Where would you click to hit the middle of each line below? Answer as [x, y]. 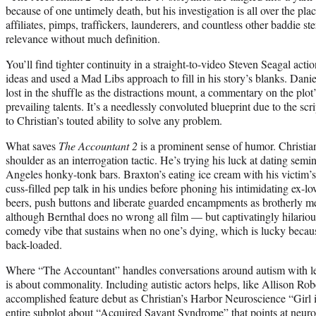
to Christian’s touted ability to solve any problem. [116, 120]
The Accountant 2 [98, 145]
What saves [32, 145]
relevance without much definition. [83, 38]
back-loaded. [34, 244]
